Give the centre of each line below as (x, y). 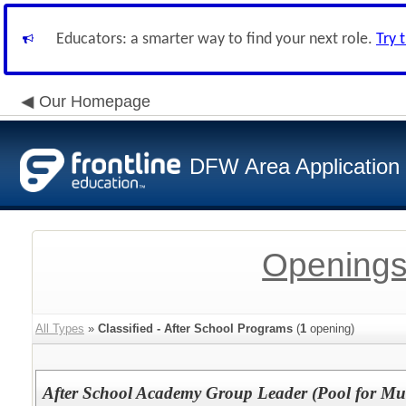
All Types (60, 329)
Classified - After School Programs (195, 329)
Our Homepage (95, 101)
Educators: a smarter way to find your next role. (216, 39)
